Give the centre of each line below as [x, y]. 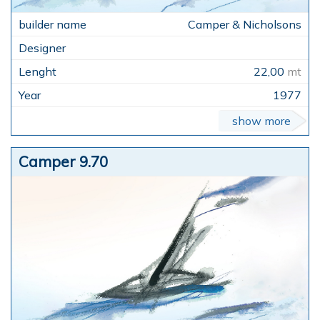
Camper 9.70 [63, 161]
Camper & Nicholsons [245, 24]
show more [261, 120]
